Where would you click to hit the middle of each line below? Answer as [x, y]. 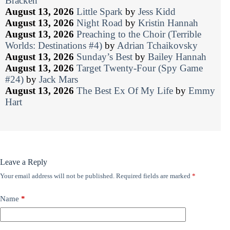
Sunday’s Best [104, 56]
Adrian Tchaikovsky [157, 45]
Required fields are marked [154, 176]
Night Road [100, 23]
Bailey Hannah [177, 56]
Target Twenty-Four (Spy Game [140, 68]
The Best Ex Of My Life [125, 90]
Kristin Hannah [168, 23]
